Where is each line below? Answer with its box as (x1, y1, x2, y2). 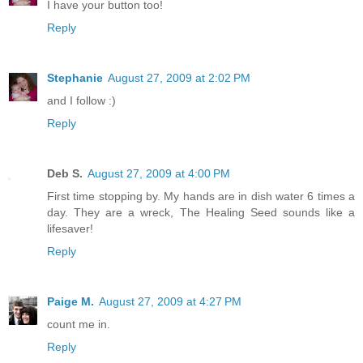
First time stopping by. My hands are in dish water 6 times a (47, 189, 355, 203)
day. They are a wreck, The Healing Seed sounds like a (47, 205, 355, 219)
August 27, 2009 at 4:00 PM (88, 166, 230, 180)
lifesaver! (47, 221, 93, 235)
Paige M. (47, 294, 94, 308)
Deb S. (47, 166, 83, 180)
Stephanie (47, 70, 103, 84)
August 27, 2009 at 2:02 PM (108, 70, 250, 84)
